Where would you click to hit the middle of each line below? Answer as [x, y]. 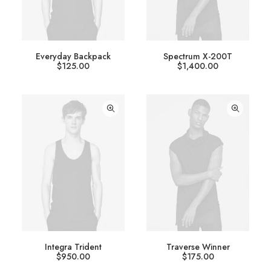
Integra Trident [73, 247]
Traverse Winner [198, 247]
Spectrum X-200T [198, 56]
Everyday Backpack [73, 56]
